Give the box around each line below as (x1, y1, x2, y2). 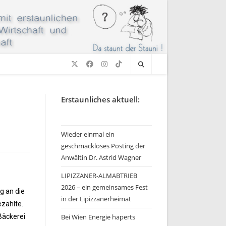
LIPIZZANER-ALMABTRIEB (61, 171, 137, 180)
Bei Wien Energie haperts (61, 212, 135, 221)
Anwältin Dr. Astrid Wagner (61, 153, 141, 162)
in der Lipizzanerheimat (61, 194, 131, 203)
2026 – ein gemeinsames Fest (61, 183, 148, 192)
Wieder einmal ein (61, 130, 115, 139)
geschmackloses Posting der (61, 141, 145, 150)
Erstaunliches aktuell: (61, 94, 140, 104)
